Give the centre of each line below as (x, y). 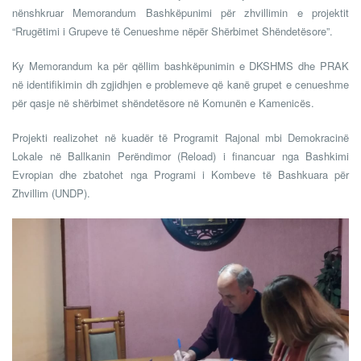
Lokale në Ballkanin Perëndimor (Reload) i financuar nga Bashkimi (180, 156)
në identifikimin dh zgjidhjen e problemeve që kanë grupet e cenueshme (180, 85)
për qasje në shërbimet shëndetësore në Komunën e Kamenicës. (163, 103)
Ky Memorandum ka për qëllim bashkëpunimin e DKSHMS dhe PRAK (180, 66)
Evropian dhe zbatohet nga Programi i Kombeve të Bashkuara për (180, 175)
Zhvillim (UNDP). (51, 193)
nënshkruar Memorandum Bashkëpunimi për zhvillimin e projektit (180, 13)
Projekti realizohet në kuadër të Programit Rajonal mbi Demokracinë (180, 138)
